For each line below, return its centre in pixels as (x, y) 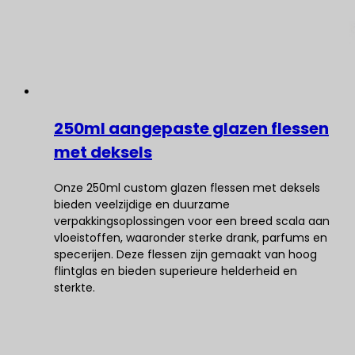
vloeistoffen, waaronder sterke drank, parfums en (191, 238)
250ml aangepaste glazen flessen (191, 128)
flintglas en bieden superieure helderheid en (176, 271)
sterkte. (74, 288)
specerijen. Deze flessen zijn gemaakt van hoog (185, 254)
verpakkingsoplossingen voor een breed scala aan (192, 221)
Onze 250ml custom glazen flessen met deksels (187, 188)
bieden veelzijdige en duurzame (142, 204)
